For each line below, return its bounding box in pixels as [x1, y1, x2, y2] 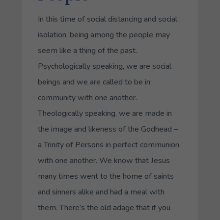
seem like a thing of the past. [37, 45, 137, 56]
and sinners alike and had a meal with [37, 186, 165, 197]
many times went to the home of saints [37, 170, 174, 182]
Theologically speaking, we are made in [37, 108, 172, 119]
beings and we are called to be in [37, 76, 150, 87]
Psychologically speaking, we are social [37, 60, 171, 72]
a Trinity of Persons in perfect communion [37, 139, 179, 150]
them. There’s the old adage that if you [37, 202, 170, 213]
